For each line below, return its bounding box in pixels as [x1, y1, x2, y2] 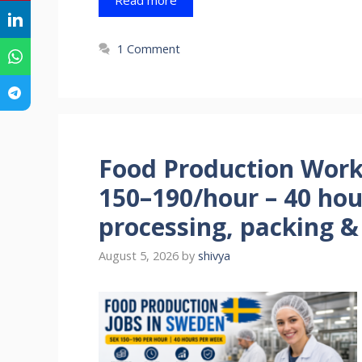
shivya [198, 248, 230, 264]
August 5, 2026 [99, 248, 179, 264]
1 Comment [117, 40, 181, 57]
